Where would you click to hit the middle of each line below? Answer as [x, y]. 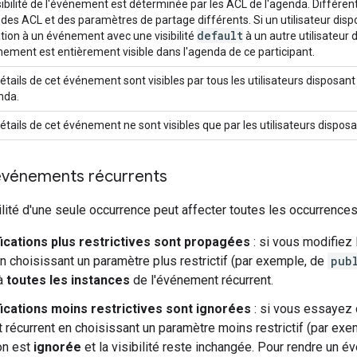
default [220, 35]
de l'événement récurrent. [202, 280]
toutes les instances [68, 280]
